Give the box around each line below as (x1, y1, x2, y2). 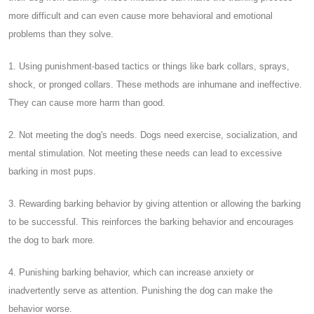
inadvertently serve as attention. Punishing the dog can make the (8, 285, 273, 296)
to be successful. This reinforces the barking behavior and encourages (8, 216, 294, 227)
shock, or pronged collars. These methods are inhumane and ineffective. (8, 78, 302, 90)
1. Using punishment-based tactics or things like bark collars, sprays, (8, 60, 289, 71)
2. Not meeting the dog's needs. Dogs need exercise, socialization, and (8, 129, 297, 140)
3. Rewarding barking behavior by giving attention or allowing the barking (8, 198, 301, 209)
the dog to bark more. (8, 234, 95, 245)
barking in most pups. (8, 165, 96, 177)
